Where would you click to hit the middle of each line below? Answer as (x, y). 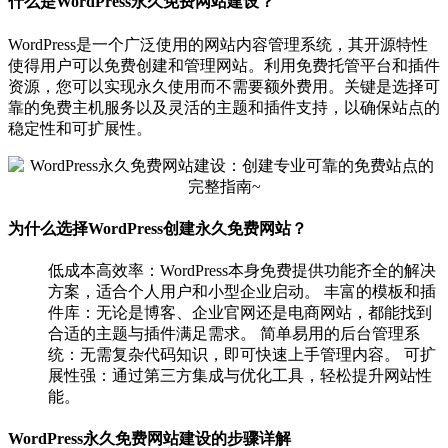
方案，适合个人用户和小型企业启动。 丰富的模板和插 (242, 292)
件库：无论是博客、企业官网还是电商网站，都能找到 (240, 313)
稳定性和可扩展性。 (80, 128)
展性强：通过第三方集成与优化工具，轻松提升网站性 (240, 376)
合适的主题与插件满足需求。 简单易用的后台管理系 (234, 334)
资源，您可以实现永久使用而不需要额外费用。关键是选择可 (224, 86)
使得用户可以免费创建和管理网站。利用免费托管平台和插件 (224, 65)
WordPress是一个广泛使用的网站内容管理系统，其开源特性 (218, 44)
